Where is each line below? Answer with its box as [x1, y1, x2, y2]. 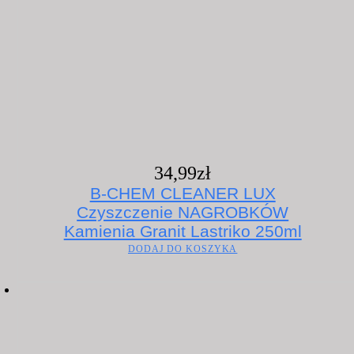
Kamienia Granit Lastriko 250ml [63, 221, 302, 240]
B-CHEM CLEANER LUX [89, 183, 276, 202]
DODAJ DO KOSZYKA [127, 243, 238, 254]
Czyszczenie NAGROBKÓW [77, 202, 289, 221]
